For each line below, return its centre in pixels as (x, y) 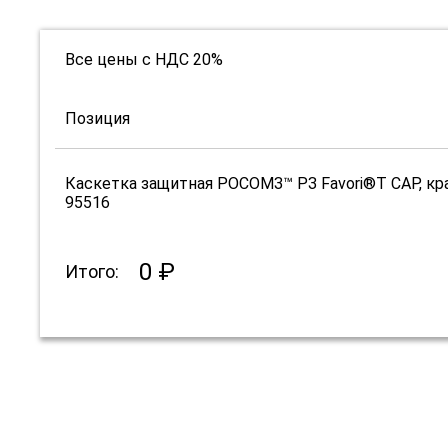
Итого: (92, 271)
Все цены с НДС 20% (144, 59)
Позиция (97, 118)
